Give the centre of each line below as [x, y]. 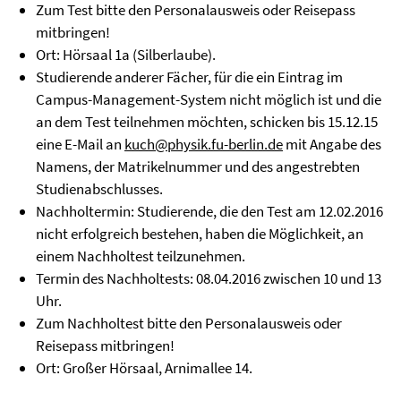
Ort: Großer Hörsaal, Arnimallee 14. [144, 368]
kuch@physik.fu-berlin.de [204, 144]
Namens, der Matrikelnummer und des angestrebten [198, 166]
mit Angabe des [332, 144]
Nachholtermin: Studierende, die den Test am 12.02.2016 [209, 211]
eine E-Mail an [80, 144]
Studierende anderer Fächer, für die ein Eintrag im [189, 77]
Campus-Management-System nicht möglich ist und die [209, 99]
